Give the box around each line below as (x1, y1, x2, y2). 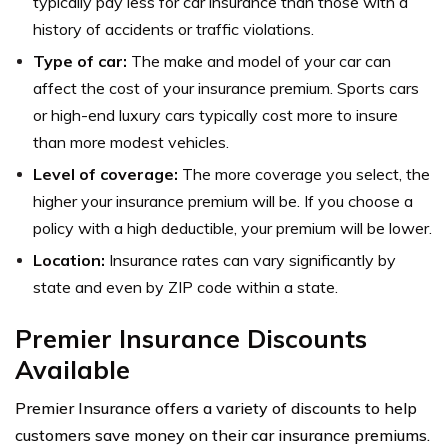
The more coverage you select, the (182, 163, 430, 184)
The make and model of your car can (127, 50, 391, 71)
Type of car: (33, 50, 127, 71)
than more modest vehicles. (33, 131, 229, 152)
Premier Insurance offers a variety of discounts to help (15, 397, 417, 418)
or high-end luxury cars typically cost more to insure (33, 104, 398, 125)
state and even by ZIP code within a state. (33, 276, 338, 297)
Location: (33, 249, 105, 270)
